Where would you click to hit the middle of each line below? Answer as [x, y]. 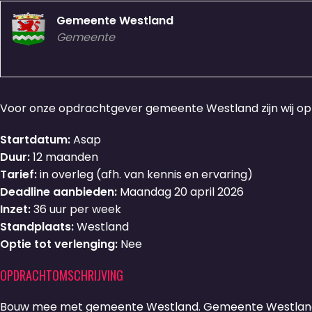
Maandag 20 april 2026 [182, 192]
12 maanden [65, 157]
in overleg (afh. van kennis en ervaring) [145, 174]
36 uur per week [77, 209]
